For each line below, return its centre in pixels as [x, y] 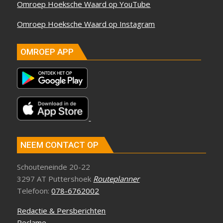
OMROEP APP [47, 52]
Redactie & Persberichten [61, 211]
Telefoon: [34, 191]
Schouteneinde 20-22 [54, 167]
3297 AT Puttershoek [55, 179]
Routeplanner [116, 179]
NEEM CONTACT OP [60, 145]
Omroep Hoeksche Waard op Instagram [86, 24]
